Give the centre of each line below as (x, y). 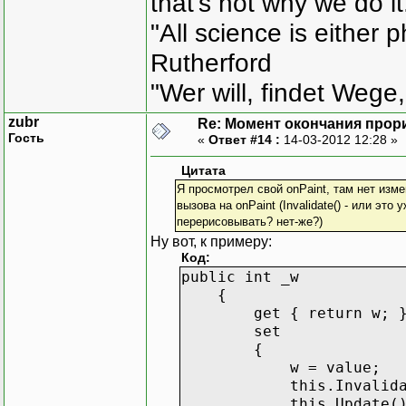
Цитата (203, 170)
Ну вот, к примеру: (211, 241)
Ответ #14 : (244, 139)
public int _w (240, 276)
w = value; (281, 367)
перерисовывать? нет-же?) (249, 221)
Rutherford (211, 63)
